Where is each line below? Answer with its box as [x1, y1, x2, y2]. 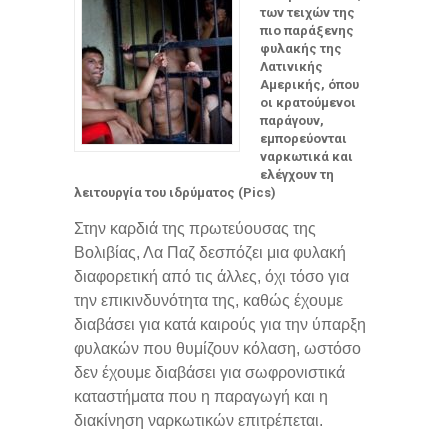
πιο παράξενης [260, 23, 354, 38]
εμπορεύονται [260, 131, 347, 146]
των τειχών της [260, 5, 355, 20]
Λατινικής [260, 59, 323, 74]
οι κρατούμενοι [260, 95, 356, 110]
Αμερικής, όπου [260, 77, 359, 92]
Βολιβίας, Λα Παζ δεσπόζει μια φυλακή [74, 244, 346, 261]
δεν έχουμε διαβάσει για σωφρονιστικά [74, 364, 345, 381]
